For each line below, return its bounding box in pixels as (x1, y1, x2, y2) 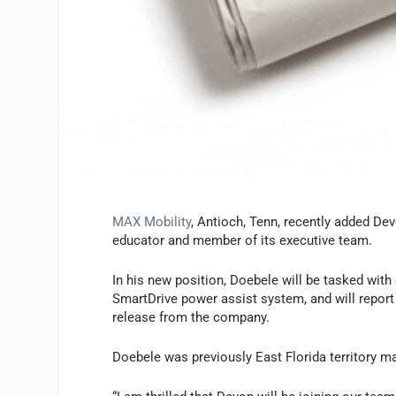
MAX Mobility (112, 213, 192, 230)
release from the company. (112, 308, 270, 325)
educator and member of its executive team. (112, 232, 373, 248)
